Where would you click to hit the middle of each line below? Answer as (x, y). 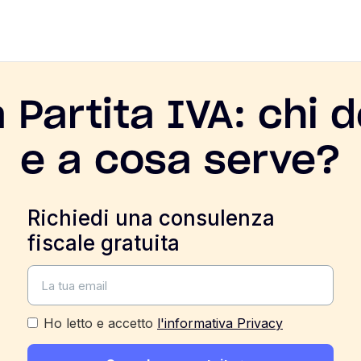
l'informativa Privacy (220, 323)
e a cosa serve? (180, 162)
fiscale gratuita (104, 243)
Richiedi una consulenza (151, 218)
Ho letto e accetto (100, 323)
